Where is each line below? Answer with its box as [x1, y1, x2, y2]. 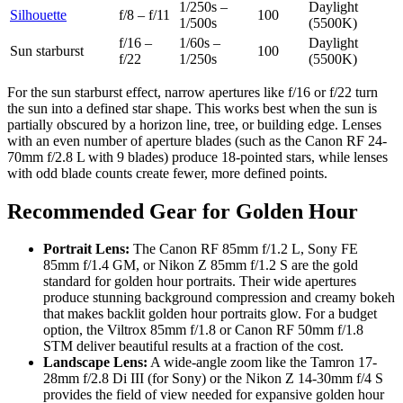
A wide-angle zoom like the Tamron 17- [148, 354, 377, 371]
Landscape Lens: [43, 354, 148, 371]
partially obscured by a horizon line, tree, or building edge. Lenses [7, 116, 381, 132]
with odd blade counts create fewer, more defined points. [7, 165, 327, 181]
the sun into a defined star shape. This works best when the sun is [7, 100, 377, 116]
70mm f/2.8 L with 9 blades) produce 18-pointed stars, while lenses [7, 148, 388, 165]
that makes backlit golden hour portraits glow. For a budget [43, 306, 377, 322]
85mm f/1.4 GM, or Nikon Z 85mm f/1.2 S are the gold [43, 257, 358, 273]
